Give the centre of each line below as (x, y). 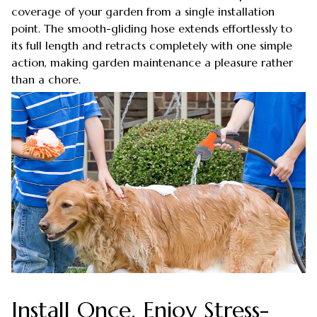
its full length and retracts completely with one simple (152, 45)
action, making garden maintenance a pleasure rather (152, 62)
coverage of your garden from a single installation (143, 11)
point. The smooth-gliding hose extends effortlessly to (152, 28)
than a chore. (46, 79)
